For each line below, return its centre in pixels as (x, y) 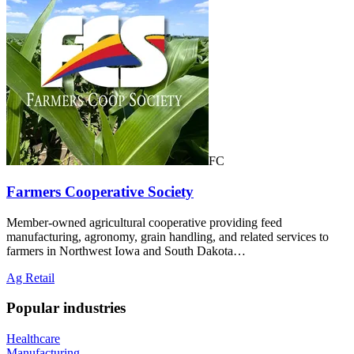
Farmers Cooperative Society (100, 192)
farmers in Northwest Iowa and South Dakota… (126, 250)
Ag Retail (30, 277)
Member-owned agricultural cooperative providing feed (144, 222)
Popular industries (66, 308)
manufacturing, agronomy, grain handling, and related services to (168, 236)
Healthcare (33, 339)
